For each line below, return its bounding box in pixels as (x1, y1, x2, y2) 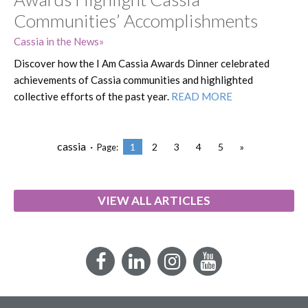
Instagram (179, 252, 256, 272)
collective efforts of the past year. (14, 89, 171, 102)
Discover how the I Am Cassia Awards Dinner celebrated (14, 56, 269, 69)
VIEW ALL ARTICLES (98, 193, 210, 208)
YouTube (215, 252, 285, 272)
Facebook (105, 252, 179, 272)
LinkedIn (144, 252, 214, 272)
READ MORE (171, 89, 232, 102)
